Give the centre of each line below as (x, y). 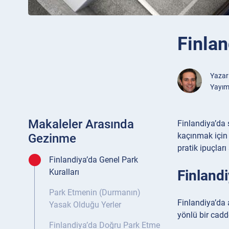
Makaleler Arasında (81, 124)
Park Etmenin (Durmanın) (95, 193)
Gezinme (52, 139)
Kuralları (64, 172)
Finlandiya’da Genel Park (94, 160)
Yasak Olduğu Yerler (85, 205)
